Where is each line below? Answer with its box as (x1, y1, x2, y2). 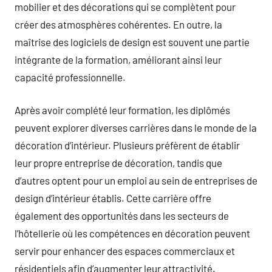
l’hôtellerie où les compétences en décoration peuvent (15, 227, 250, 239)
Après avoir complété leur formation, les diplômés (15, 104, 230, 116)
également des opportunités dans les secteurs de (15, 209, 229, 222)
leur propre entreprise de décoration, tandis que (15, 157, 222, 169)
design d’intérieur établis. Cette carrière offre (15, 192, 211, 204)
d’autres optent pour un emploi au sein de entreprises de (15, 174, 257, 186)
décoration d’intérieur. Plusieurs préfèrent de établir (15, 139, 240, 151)
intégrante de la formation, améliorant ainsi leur (15, 53, 222, 66)
